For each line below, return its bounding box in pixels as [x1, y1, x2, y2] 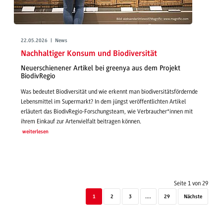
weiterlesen [22, 129, 49, 135]
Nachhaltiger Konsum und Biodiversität [21, 49, 157, 58]
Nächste [183, 194, 202, 200]
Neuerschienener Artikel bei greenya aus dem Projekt [21, 64, 180, 73]
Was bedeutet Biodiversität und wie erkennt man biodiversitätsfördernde [21, 88, 198, 95]
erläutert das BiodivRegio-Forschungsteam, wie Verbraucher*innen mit [21, 108, 193, 115]
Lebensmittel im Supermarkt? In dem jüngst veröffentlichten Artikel [21, 98, 186, 105]
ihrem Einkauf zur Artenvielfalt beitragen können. [21, 117, 141, 125]
